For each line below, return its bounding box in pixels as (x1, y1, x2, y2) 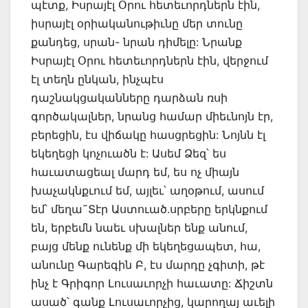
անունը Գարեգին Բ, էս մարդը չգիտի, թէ (31, 257, 265, 272)
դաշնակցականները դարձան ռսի (31, 90, 228, 104)
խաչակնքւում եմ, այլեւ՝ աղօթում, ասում (31, 183, 264, 197)
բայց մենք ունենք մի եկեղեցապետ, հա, (31, 239, 261, 253)
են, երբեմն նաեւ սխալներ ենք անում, (31, 220, 247, 234)
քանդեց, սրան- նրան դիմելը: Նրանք (31, 34, 242, 49)
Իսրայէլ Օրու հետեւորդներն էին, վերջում (31, 53, 268, 67)
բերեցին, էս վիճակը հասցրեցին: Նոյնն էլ (31, 127, 265, 142)
